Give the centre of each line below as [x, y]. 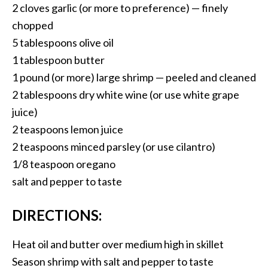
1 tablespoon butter [58, 60]
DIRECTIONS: [57, 215]
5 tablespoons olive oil [63, 42]
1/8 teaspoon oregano [64, 164]
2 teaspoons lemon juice [68, 129]
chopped [33, 25]
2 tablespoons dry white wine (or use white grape [126, 94]
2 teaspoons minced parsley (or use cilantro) [114, 146]
